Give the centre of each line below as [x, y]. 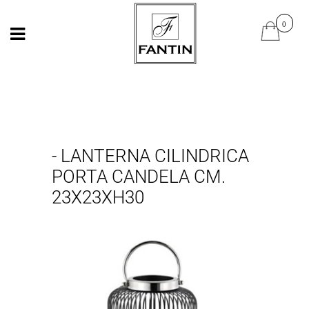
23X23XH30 [98, 198]
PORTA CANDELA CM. [138, 177]
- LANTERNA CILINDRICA [150, 156]
